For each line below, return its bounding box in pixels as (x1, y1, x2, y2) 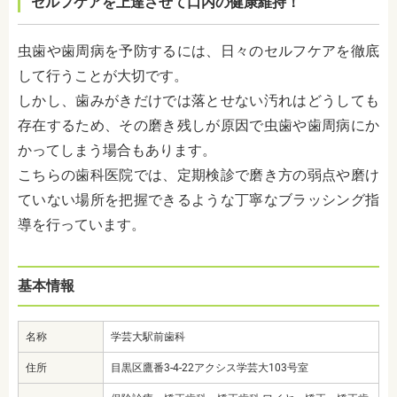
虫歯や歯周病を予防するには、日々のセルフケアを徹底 (18, 42, 379, 59)
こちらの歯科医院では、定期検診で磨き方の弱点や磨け (18, 166, 379, 183)
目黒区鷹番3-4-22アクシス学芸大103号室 (111, 361, 308, 374)
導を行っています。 (18, 215, 145, 233)
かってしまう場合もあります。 (18, 141, 216, 159)
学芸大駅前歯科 (111, 330, 185, 343)
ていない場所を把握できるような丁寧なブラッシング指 (18, 191, 379, 208)
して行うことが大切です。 (18, 66, 188, 84)
